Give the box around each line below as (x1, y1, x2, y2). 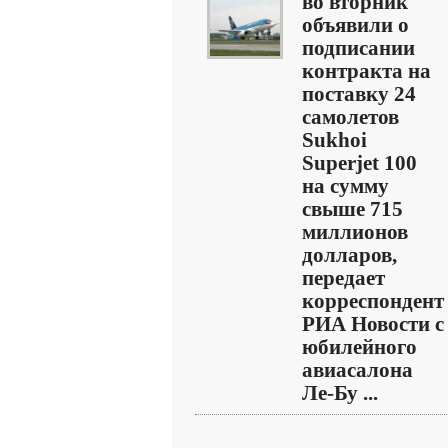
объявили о (302, 14, 409, 36)
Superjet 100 (302, 152, 417, 174)
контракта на (302, 60, 431, 82)
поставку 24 (302, 83, 416, 105)
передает (302, 267, 385, 289)
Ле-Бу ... (302, 382, 378, 404)
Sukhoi (302, 129, 367, 151)
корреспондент (302, 290, 444, 312)
